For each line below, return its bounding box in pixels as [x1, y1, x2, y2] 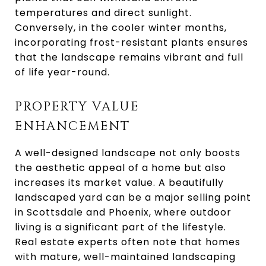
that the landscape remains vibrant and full [15, 50, 243, 64]
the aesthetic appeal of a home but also [15, 161, 226, 175]
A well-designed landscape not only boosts [15, 146, 240, 160]
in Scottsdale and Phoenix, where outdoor [15, 205, 232, 219]
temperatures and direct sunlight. [15, 6, 192, 20]
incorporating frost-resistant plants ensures [15, 36, 248, 49]
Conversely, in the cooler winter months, [15, 21, 227, 34]
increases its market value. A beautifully [15, 176, 224, 189]
